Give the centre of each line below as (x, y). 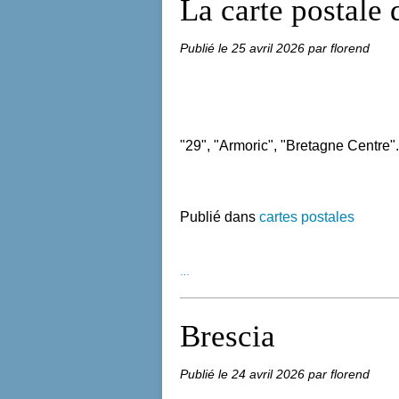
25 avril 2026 (270, 48)
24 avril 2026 (270, 374)
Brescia (228, 336)
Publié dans (218, 217)
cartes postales (307, 217)
